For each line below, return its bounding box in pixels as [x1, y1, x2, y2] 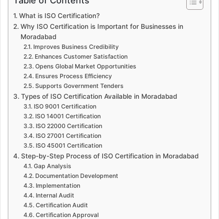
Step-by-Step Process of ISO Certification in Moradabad [21, 152, 198, 160]
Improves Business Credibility [33, 43, 119, 50]
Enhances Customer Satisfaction [34, 52, 128, 60]
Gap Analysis [33, 162, 71, 170]
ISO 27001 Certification [35, 131, 101, 139]
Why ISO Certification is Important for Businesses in [20, 22, 183, 30]
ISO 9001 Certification [33, 102, 96, 110]
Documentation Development [35, 172, 118, 179]
